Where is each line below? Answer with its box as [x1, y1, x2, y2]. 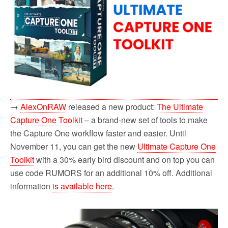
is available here [52, 180, 112, 192]
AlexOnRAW [20, 101, 66, 113]
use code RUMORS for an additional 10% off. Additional [10, 167, 212, 179]
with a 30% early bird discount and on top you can [34, 154, 215, 166]
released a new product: [66, 101, 157, 113]
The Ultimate [157, 101, 203, 113]
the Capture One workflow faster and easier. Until [10, 127, 186, 139]
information [10, 180, 52, 192]
